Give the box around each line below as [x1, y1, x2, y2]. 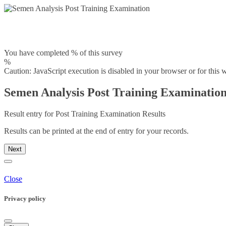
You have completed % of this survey [4, 48, 123, 57]
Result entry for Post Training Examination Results [4, 109, 165, 118]
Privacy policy [4, 194, 46, 202]
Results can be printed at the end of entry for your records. [4, 126, 189, 135]
